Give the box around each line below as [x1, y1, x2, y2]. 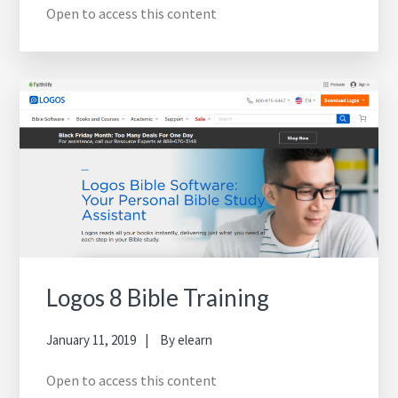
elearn [178, 330, 213, 348]
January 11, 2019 [46, 330, 137, 348]
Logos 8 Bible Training [46, 283, 270, 312]
